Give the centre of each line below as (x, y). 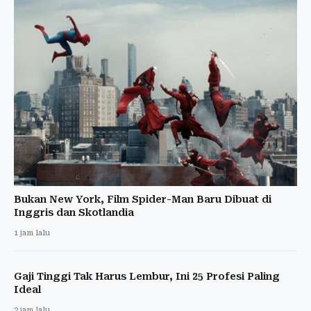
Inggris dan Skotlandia (74, 212)
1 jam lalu (32, 233)
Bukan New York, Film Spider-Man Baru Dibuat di (143, 199)
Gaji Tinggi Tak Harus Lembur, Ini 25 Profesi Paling (147, 276)
